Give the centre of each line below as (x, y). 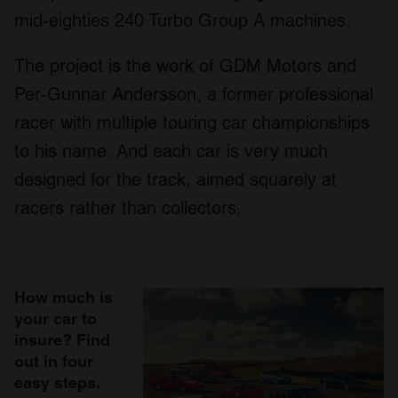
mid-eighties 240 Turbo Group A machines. (183, 21)
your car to (56, 319)
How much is (64, 298)
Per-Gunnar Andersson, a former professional (194, 95)
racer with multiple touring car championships (192, 123)
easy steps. (57, 383)
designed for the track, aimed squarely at (175, 180)
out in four (54, 362)
